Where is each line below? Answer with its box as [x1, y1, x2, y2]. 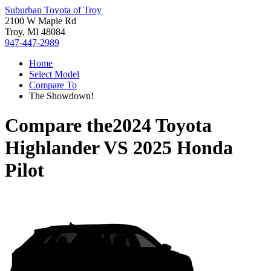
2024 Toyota [113, 114, 212, 137]
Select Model [29, 69, 79, 79]
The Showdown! [29, 91, 94, 101]
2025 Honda [133, 137, 233, 159]
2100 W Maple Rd [5, 16, 76, 26]
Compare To [29, 80, 77, 90]
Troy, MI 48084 [5, 27, 65, 37]
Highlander [5, 137, 99, 159]
